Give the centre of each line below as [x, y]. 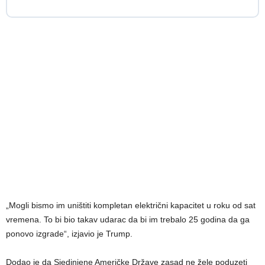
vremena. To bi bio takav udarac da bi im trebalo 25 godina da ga [128, 220]
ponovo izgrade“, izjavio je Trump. [69, 234]
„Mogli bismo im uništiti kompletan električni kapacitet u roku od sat [131, 206]
